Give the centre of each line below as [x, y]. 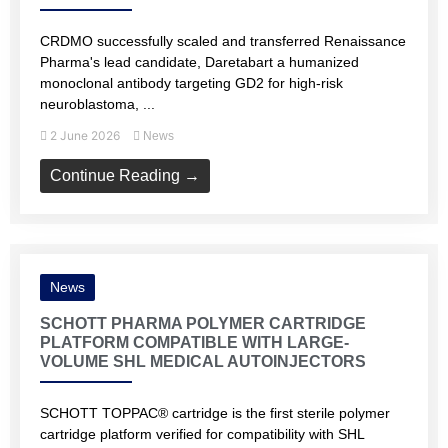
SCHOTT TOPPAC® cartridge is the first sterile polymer [215, 413]
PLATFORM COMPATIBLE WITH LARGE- [194, 342]
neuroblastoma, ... [97, 104]
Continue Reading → [125, 175]
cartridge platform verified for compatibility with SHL [202, 434]
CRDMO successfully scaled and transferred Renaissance [223, 41]
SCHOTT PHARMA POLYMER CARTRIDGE [203, 323]
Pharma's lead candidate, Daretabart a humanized [199, 62]
